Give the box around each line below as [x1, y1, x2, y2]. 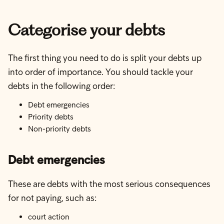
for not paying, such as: [8, 192, 98, 203]
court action [28, 212, 69, 221]
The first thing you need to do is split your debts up [8, 52, 201, 63]
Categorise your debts [8, 20, 165, 39]
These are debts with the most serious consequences [8, 178, 210, 189]
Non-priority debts [28, 124, 91, 133]
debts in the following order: [8, 80, 115, 91]
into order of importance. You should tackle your [8, 66, 193, 77]
